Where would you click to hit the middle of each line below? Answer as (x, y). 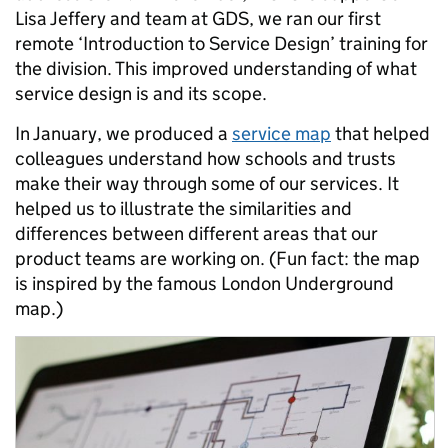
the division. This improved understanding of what (216, 69)
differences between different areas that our (196, 234)
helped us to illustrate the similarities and (183, 209)
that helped (380, 134)
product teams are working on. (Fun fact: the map (217, 259)
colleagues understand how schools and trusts (205, 159)
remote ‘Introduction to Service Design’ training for (221, 44)
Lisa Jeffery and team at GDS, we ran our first (198, 19)
